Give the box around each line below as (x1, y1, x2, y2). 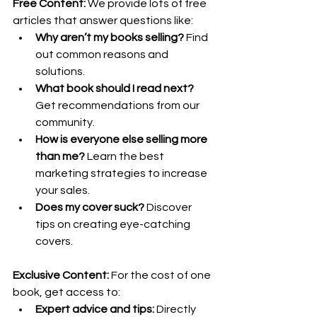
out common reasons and (35, 49, 171, 60)
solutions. (35, 66, 85, 77)
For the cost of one (109, 270, 213, 281)
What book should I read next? (35, 83, 194, 94)
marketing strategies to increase (35, 168, 209, 179)
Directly (154, 304, 198, 315)
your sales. (35, 185, 90, 196)
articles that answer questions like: (13, 15, 193, 26)
